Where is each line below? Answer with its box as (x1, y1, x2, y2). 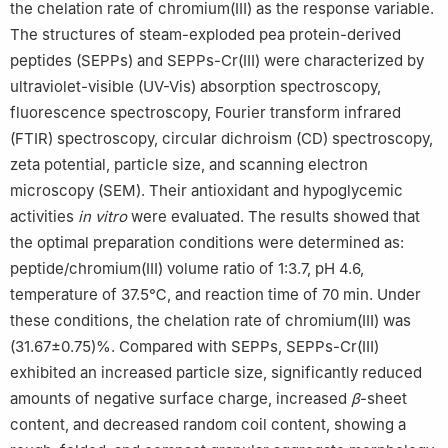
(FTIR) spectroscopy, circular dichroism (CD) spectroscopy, (10, 128, 433, 148)
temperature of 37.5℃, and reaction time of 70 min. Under (10, 284, 421, 304)
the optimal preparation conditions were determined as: (10, 232, 404, 252)
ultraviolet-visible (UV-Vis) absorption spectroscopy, (10, 76, 381, 96)
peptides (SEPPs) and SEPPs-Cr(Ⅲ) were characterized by (10, 50, 424, 70)
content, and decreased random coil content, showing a (10, 414, 406, 434)
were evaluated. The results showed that (127, 206, 420, 226)
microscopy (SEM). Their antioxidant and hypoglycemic (10, 180, 403, 200)
